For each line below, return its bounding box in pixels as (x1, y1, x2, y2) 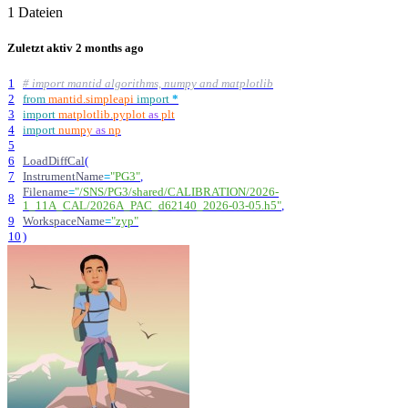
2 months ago (76, 41, 144, 56)
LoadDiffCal (23, 154, 85, 168)
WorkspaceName (23, 214, 105, 228)
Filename (23, 185, 68, 199)
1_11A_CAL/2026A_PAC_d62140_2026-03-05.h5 (23, 199, 277, 212)
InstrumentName (23, 169, 104, 183)
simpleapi (86, 92, 134, 106)
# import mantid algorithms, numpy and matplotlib (23, 76, 273, 90)
